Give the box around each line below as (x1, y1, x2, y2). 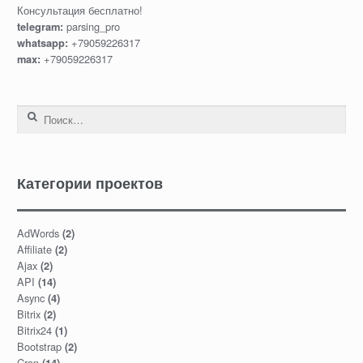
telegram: (16, 19, 66, 35)
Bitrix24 (16, 322, 52, 339)
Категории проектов (16, 172, 163, 193)
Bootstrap (16, 339, 62, 355)
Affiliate (16, 241, 52, 258)
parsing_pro (66, 19, 120, 35)
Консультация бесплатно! (16, 2, 143, 19)
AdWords (16, 225, 59, 241)
